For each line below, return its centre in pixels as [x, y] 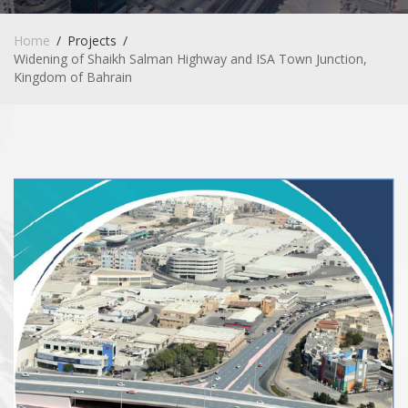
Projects [92, 40]
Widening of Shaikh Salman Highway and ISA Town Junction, [190, 58]
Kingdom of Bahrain [73, 76]
